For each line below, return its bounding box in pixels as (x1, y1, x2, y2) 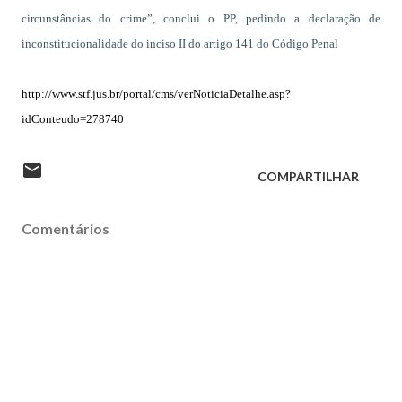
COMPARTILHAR (258, 169, 359, 184)
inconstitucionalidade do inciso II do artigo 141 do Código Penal (22, 37, 338, 50)
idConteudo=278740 (22, 112, 124, 126)
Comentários (22, 220, 109, 237)
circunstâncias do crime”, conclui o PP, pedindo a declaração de (22, 12, 380, 25)
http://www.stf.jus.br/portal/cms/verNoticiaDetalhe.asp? (22, 87, 291, 100)
